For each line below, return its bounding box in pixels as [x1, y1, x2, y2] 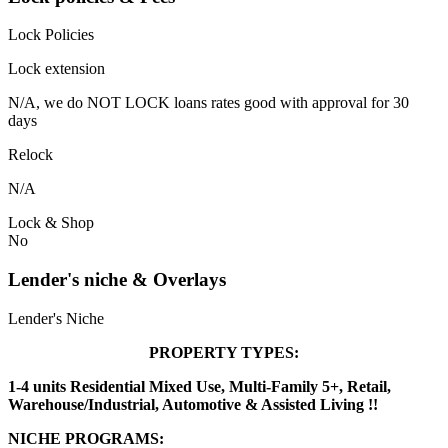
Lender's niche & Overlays [8, 269, 226, 291]
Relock [8, 146, 53, 164]
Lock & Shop [8, 214, 94, 232]
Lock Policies [8, 26, 94, 44]
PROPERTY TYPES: [149, 343, 299, 361]
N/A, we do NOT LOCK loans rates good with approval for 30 [8, 94, 409, 112]
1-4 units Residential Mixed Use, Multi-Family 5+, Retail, [8, 377, 391, 395]
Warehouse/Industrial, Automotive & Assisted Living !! [8, 395, 378, 413]
